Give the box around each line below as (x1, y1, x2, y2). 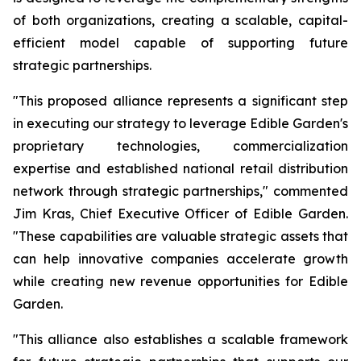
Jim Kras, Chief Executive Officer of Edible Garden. (13, 205, 348, 222)
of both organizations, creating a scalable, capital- (13, 12, 348, 28)
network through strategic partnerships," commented (13, 183, 348, 199)
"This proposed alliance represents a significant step (13, 93, 348, 109)
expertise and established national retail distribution (13, 160, 348, 176)
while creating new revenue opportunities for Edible (13, 273, 348, 289)
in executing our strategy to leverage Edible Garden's (13, 115, 348, 131)
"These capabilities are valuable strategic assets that (13, 228, 348, 244)
